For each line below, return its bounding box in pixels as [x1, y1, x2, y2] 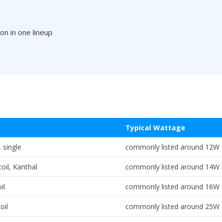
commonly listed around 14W [125, 162, 220, 171]
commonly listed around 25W [125, 201, 220, 211]
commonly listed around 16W [125, 181, 220, 191]
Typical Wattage [125, 122, 185, 132]
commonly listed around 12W [125, 142, 220, 152]
